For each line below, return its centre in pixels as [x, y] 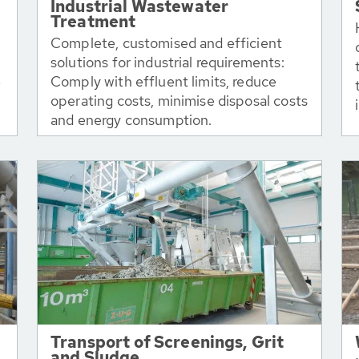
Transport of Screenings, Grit [167, 342]
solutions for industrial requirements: [167, 62]
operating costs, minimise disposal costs [179, 101]
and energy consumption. [131, 120]
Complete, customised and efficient [167, 43]
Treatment [93, 22]
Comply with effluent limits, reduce [164, 81]
